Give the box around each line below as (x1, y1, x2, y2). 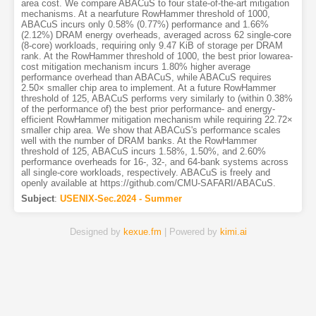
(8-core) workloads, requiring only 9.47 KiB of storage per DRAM (20, 40, 283, 51)
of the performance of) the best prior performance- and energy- (20, 104, 275, 115)
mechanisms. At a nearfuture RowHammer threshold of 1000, (20, 8, 270, 20)
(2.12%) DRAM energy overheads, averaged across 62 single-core (20, 30, 291, 41)
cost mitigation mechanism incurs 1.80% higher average (20, 61, 250, 73)
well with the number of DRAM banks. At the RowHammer (20, 135, 257, 147)
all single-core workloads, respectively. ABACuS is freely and (20, 167, 270, 178)
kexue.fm (123, 226, 162, 238)
